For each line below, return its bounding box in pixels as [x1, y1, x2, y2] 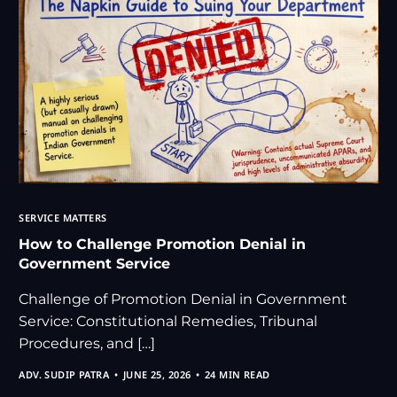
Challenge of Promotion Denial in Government [19, 291, 348, 308]
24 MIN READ [204, 367, 270, 381]
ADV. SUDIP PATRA [19, 367, 110, 381]
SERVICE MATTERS [19, 211, 107, 225]
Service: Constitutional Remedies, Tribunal [19, 313, 318, 331]
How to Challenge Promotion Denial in [19, 236, 307, 253]
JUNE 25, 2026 [122, 367, 191, 381]
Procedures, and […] [19, 335, 156, 353]
